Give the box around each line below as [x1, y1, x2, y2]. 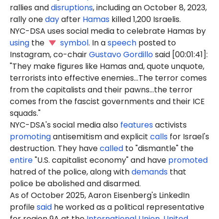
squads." [10, 108, 41, 119]
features [120, 119, 153, 131]
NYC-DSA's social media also [10, 119, 120, 131]
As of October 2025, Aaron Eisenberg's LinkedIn [10, 190, 190, 201]
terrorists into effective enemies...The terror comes [10, 72, 207, 84]
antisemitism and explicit [51, 131, 150, 143]
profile [10, 201, 37, 213]
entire [10, 154, 33, 166]
